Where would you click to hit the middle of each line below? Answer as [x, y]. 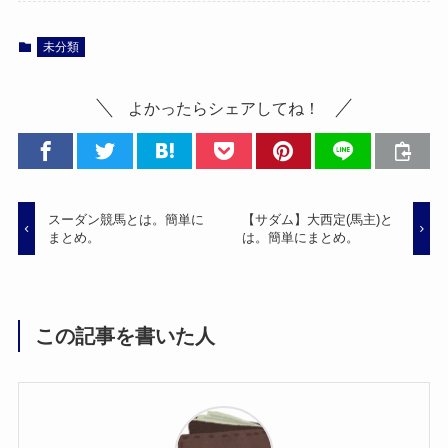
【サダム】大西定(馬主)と [317, 219]
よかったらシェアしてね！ [224, 108]
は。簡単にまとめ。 [300, 237]
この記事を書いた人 [125, 335]
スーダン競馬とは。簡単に [126, 219]
